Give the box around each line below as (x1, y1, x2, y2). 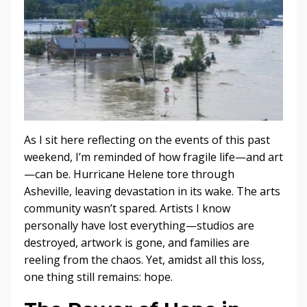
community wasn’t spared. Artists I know (24, 201, 230, 216)
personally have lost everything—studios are (24, 218, 254, 233)
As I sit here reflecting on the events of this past (24, 132, 270, 147)
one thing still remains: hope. (24, 269, 173, 284)
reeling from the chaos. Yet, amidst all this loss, (24, 252, 265, 267)
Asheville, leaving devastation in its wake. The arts (24, 184, 280, 199)
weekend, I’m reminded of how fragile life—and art (24, 149, 283, 164)
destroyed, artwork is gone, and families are (24, 235, 249, 250)
